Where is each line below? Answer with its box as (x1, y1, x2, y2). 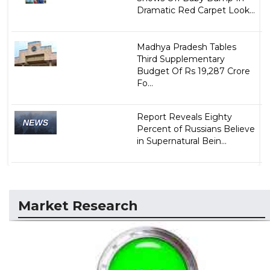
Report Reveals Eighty (136, 111, 232, 122)
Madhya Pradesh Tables (136, 41, 236, 52)
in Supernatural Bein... (136, 135, 227, 146)
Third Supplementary (136, 53, 225, 64)
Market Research (18, 197, 138, 214)
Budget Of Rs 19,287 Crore (136, 65, 250, 77)
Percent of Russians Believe (136, 123, 255, 134)
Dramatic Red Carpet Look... (136, 4, 255, 16)
